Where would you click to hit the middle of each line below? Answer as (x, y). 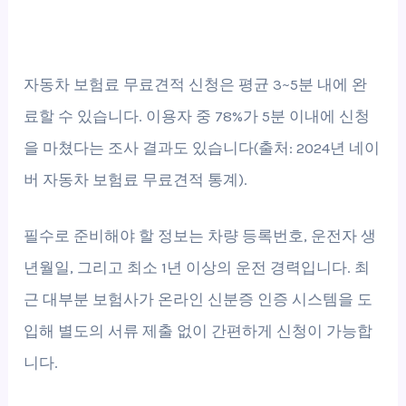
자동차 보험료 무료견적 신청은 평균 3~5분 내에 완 (196, 85)
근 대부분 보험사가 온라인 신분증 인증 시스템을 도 (198, 300)
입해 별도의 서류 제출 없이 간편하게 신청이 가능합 (198, 331)
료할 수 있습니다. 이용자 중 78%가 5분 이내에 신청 (197, 116)
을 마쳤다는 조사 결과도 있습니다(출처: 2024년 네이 (202, 148)
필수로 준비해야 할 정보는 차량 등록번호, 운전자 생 (200, 236)
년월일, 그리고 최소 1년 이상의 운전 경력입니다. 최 (197, 268)
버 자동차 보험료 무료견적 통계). (136, 180)
